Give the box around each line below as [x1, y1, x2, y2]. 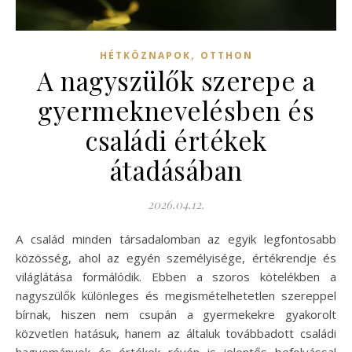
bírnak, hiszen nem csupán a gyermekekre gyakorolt [16, 306, 336, 322]
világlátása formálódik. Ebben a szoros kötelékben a [16, 268, 336, 284]
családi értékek [85, 122, 267, 157]
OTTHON [200, 48, 253, 62]
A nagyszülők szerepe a [37, 62, 315, 97]
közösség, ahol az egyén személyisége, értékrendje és [16, 249, 336, 266]
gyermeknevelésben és [38, 92, 314, 127]
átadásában [109, 152, 243, 187]
